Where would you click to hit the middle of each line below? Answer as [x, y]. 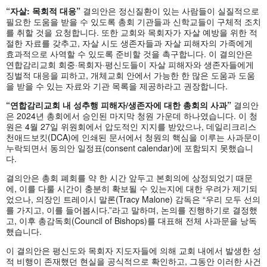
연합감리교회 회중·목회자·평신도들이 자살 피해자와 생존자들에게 [130, 64]
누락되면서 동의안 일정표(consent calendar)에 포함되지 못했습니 [130, 148]
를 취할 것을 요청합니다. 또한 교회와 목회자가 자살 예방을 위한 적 [132, 32]
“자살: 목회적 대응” [44, 10]
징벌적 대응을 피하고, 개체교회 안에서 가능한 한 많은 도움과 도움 [131, 75]
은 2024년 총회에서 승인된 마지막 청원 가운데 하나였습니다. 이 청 [132, 115]
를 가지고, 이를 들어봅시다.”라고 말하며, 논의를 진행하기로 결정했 [132, 209]
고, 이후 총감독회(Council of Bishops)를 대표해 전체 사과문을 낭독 [131, 220]
